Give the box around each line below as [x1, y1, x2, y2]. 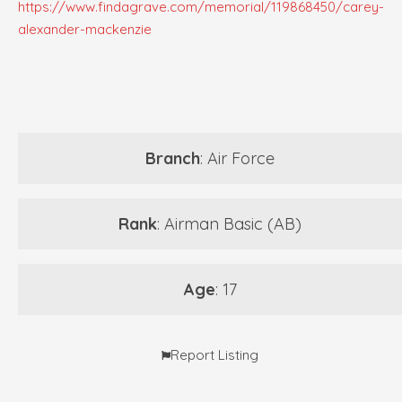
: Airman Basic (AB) [157, 214, 301, 235]
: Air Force [200, 148, 275, 170]
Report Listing [170, 346, 258, 364]
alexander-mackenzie [18, 21, 152, 39]
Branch [145, 148, 200, 170]
